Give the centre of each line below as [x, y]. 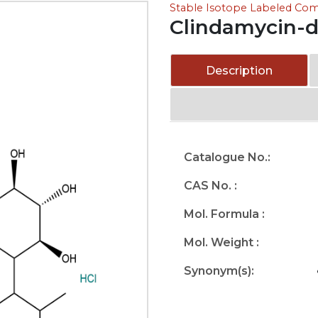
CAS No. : [210, 186]
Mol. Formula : [224, 214]
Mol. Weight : [221, 242]
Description [240, 71]
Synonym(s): [219, 271]
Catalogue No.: [227, 157]
